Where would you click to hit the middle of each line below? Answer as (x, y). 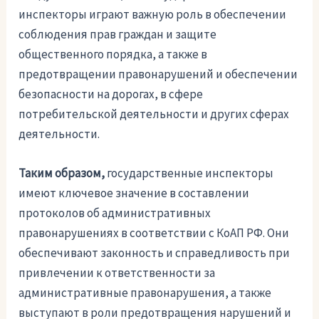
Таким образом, (62, 173)
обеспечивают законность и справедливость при (155, 253)
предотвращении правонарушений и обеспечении (158, 74)
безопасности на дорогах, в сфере (111, 94)
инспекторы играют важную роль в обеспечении (153, 15)
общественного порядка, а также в (113, 54)
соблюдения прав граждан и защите (118, 35)
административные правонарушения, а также (145, 293)
